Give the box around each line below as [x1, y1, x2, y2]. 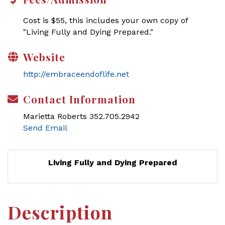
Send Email [23, 123, 67, 133]
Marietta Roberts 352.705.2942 [23, 111, 140, 121]
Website [23, 50, 65, 64]
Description [8, 200, 113, 224]
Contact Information [23, 92, 136, 106]
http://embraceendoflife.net [23, 69, 129, 79]
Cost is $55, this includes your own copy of [23, 16, 188, 25]
